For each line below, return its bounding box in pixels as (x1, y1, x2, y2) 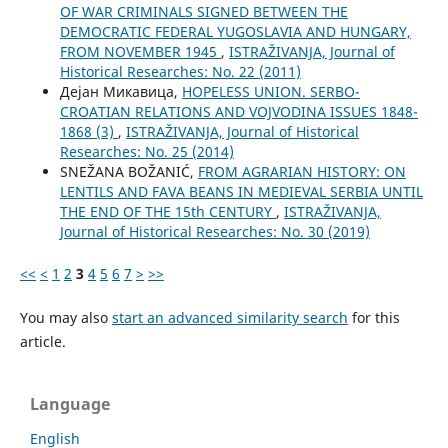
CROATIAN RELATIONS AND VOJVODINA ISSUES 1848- (59, 102, 418, 122)
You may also (19, 308, 112, 328)
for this (347, 308, 400, 328)
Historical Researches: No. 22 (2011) (59, 62, 301, 82)
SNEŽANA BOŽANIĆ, (59, 162, 198, 182)
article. (19, 332, 66, 352)
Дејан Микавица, (59, 82, 182, 102)
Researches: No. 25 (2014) (59, 142, 234, 162)
